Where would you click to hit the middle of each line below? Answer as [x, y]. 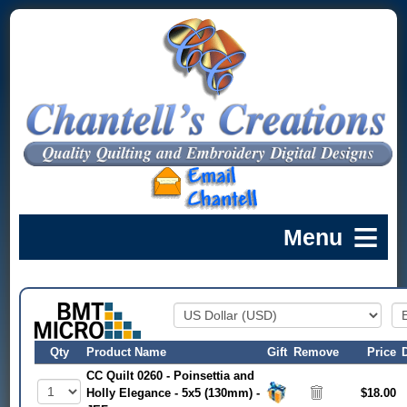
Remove [317, 352]
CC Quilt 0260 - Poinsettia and [171, 375]
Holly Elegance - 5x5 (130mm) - [174, 392]
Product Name [127, 352]
